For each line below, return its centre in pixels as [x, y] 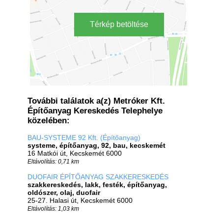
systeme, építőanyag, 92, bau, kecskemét [96, 145]
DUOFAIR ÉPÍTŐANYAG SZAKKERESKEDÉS [98, 177]
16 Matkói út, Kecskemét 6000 [75, 153]
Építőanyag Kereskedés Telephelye [95, 111]
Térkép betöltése [119, 24]
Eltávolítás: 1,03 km [53, 208]
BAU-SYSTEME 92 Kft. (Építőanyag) [84, 137]
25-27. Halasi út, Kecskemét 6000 [80, 200]
